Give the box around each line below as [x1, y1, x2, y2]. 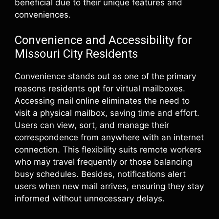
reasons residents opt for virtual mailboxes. [15, 84, 185, 93]
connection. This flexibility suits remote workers [15, 145, 201, 154]
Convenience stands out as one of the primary [15, 71, 196, 81]
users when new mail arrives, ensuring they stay [15, 181, 204, 191]
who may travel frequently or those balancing [15, 157, 192, 167]
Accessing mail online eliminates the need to [15, 96, 190, 106]
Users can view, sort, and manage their [15, 120, 169, 130]
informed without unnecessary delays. [15, 194, 165, 203]
